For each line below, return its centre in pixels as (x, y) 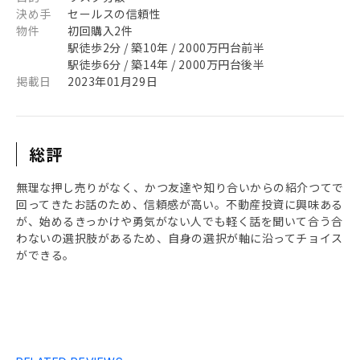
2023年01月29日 (113, 81)
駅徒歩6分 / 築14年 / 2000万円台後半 (166, 64)
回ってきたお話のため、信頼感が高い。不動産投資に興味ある (180, 204)
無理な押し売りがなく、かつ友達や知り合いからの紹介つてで (180, 187)
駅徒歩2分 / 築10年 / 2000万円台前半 (166, 47)
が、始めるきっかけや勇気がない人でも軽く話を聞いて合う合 (180, 221)
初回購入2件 (100, 31)
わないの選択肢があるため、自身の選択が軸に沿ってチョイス (180, 238)
